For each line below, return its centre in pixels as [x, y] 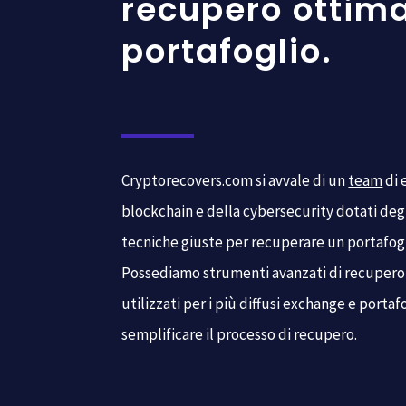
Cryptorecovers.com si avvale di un [235, 180]
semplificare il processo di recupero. [240, 334]
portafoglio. [227, 52]
